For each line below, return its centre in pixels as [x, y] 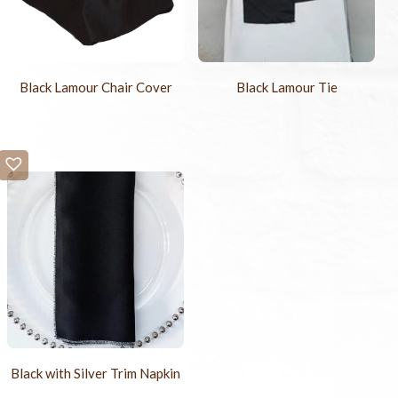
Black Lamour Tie [287, 88]
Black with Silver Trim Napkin [96, 374]
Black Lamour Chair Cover [96, 88]
